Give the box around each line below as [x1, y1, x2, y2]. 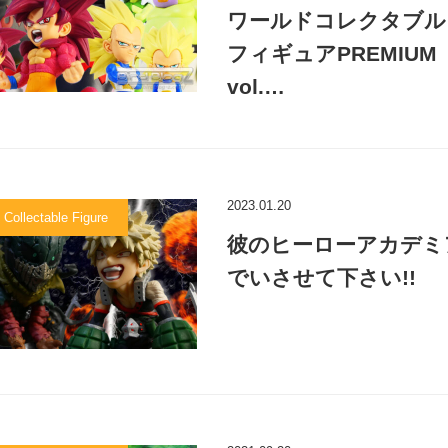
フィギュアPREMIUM [226, 42, 437, 65]
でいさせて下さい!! [226, 266, 416, 289]
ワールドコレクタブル [226, 9, 446, 32]
